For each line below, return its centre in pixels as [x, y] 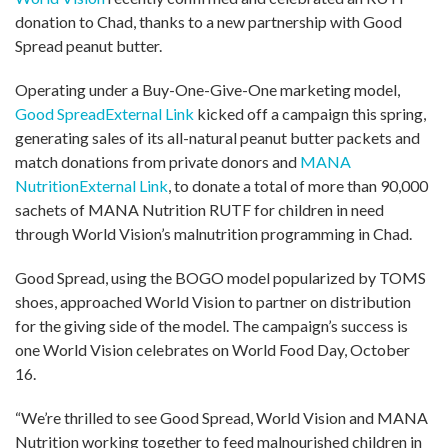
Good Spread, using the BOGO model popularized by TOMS [220, 278]
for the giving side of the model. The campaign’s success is [211, 326]
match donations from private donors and [157, 162]
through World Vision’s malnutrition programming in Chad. [213, 234]
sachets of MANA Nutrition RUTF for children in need [199, 210]
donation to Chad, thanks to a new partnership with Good [208, 22]
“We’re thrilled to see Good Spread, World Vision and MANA [221, 418]
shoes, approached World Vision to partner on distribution [213, 302]
